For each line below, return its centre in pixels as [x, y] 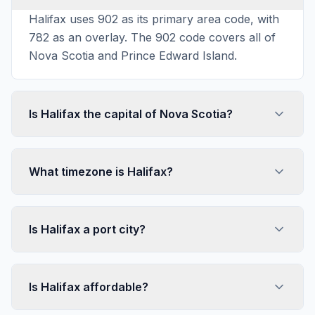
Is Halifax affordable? [89, 287]
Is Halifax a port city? [87, 229]
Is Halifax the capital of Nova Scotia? [131, 114]
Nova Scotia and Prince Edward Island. [133, 56]
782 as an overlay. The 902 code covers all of [152, 37]
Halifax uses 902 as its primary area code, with [154, 19]
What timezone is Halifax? [101, 172]
